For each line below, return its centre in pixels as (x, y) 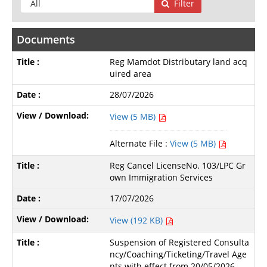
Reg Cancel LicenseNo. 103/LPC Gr (178, 166)
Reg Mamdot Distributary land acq (179, 62)
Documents (46, 40)
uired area (131, 74)
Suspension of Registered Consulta (180, 243)
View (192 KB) (138, 221)
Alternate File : (139, 144)
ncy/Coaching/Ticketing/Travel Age (178, 254)
